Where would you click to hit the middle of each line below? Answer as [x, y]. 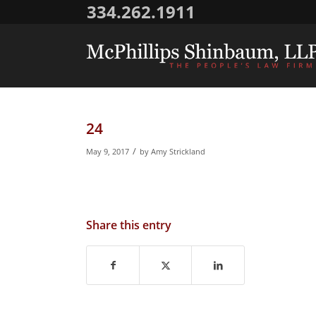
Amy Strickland [178, 151]
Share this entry [129, 225]
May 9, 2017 [108, 151]
